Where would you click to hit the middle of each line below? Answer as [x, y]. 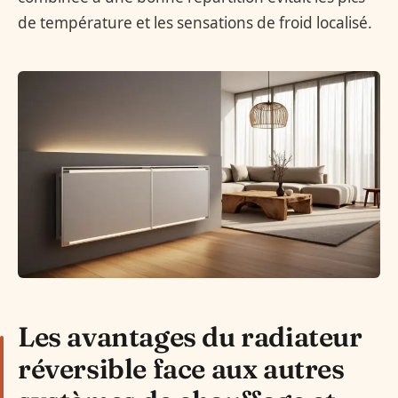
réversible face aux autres [181, 368]
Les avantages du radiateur [190, 336]
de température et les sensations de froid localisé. [195, 22]
